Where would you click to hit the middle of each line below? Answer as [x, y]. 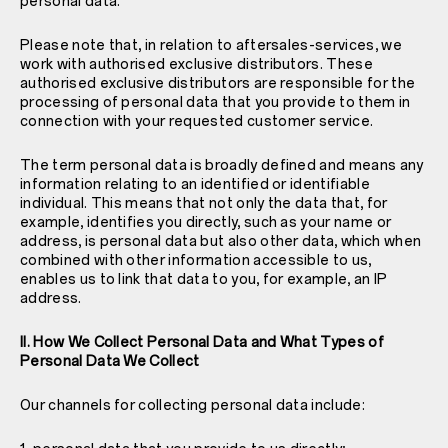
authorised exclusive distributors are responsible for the [218, 83]
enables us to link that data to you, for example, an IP [204, 279]
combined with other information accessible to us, [196, 260]
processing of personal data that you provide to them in [215, 102]
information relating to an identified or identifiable [195, 184]
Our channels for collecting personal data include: [192, 405]
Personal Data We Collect [110, 361]
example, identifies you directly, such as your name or [206, 222]
